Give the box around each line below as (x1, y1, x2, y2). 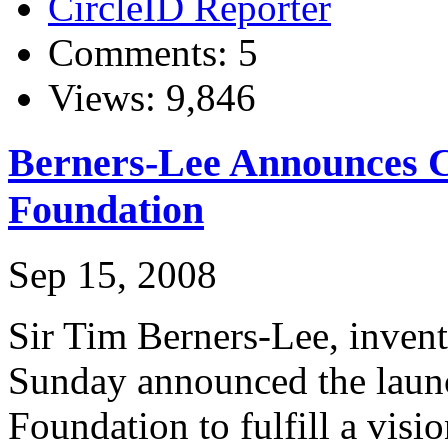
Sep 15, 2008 (8, 252, 217, 296)
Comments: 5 (48, 31, 258, 75)
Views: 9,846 (48, 76, 256, 120)
